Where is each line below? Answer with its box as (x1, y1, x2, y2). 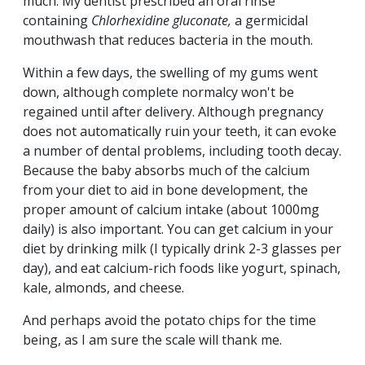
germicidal (245, 11, 308, 30)
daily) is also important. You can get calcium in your (23, 220, 333, 239)
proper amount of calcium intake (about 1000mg (23, 200, 319, 219)
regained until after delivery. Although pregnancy (23, 103, 323, 121)
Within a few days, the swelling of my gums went (23, 64, 318, 82)
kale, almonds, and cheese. (23, 279, 187, 297)
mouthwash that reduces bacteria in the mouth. (23, 31, 316, 50)
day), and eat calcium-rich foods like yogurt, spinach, (23, 259, 341, 278)
